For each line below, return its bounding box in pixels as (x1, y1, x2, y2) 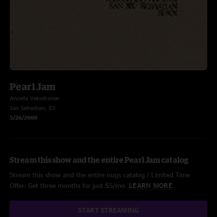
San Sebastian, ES (10, 105, 55, 111)
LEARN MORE (129, 182, 172, 189)
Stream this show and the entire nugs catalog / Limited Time (10, 171, 190, 178)
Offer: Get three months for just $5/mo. (10, 182, 129, 189)
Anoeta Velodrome (10, 95, 59, 101)
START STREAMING (78, 206, 139, 214)
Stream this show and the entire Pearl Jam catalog (10, 155, 188, 164)
